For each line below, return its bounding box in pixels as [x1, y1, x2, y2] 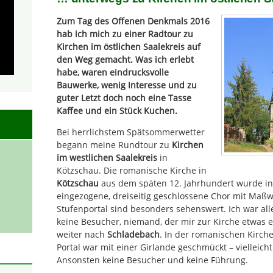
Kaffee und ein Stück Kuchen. [57, 104, 177, 116]
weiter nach [57, 229, 107, 241]
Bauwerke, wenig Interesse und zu [57, 79, 197, 91]
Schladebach [107, 229, 160, 241]
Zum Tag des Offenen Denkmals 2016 [57, 15, 210, 27]
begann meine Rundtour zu [57, 139, 172, 151]
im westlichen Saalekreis [57, 152, 157, 164]
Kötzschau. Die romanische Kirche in [57, 165, 207, 177]
